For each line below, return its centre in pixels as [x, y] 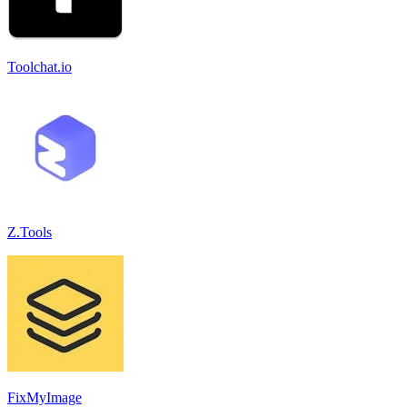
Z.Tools [30, 232]
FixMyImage [45, 397]
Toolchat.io [40, 66]
